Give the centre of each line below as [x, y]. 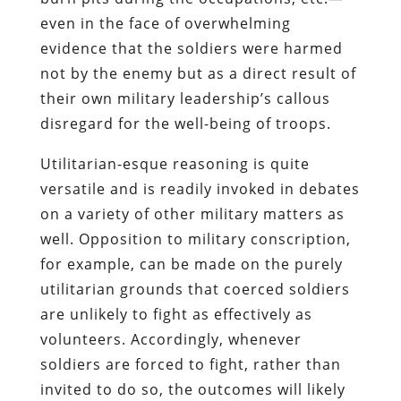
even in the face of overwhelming [165, 23]
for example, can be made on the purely [191, 264]
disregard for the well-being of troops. [185, 123]
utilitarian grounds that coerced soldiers [195, 289]
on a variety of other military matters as [192, 213]
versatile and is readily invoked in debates [200, 188]
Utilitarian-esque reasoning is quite [175, 163]
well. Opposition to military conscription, [195, 239]
